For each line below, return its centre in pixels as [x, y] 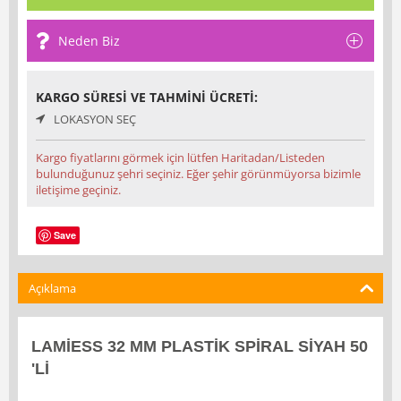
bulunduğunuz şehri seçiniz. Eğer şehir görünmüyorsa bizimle [198, 173]
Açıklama [52, 288]
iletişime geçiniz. [78, 189]
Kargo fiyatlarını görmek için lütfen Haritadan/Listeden [180, 157]
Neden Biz [89, 40]
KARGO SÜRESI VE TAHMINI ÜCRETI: [147, 97]
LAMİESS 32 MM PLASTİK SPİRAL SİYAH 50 [200, 346]
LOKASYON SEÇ [95, 119]
